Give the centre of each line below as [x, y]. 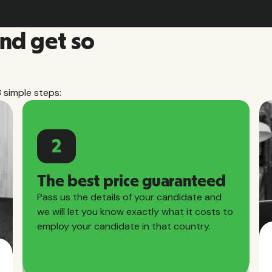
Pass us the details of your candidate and [130, 197]
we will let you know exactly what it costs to [135, 211]
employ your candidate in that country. [124, 226]
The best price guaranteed [131, 181]
